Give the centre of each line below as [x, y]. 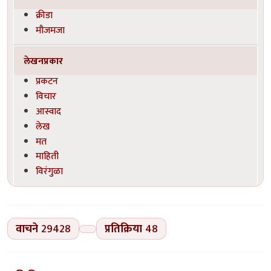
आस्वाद [49, 111]
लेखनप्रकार [44, 61]
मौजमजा [51, 30]
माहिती [47, 156]
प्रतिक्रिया [123, 229]
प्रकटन [47, 81]
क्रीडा [44, 15]
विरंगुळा [50, 171]
